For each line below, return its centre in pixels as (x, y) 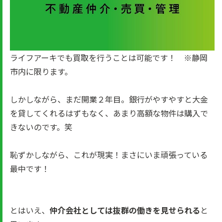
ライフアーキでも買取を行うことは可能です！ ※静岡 (109, 57)
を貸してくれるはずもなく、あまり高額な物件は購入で (109, 113)
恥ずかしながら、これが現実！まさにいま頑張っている (109, 155)
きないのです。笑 (41, 127)
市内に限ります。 (41, 71)
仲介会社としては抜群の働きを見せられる (125, 210)
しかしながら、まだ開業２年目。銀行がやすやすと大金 (109, 99)
